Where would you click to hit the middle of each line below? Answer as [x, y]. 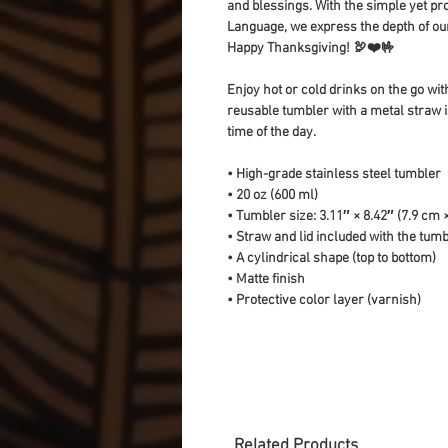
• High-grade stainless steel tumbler [334, 175]
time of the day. [271, 133]
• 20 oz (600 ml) [272, 196]
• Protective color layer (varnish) [324, 301]
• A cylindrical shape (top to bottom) [331, 259]
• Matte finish [266, 280]
